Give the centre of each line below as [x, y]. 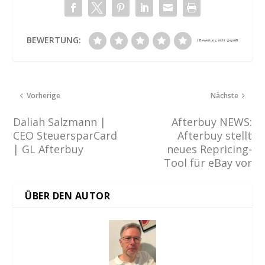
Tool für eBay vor [208, 163]
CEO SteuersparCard [65, 136]
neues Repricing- [209, 149]
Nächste [224, 96]
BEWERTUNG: [54, 40]
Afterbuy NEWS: [211, 122]
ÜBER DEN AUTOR [68, 196]
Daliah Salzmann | [60, 122]
